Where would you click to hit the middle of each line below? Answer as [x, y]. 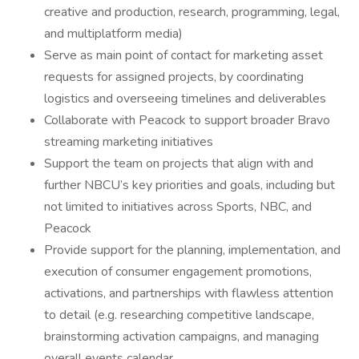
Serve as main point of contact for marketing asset [184, 55]
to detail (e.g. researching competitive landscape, [179, 315]
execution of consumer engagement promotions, [178, 272]
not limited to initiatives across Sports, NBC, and [178, 207]
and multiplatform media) [113, 34]
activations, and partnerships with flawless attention [189, 293]
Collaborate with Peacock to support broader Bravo [187, 120]
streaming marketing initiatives [129, 142]
